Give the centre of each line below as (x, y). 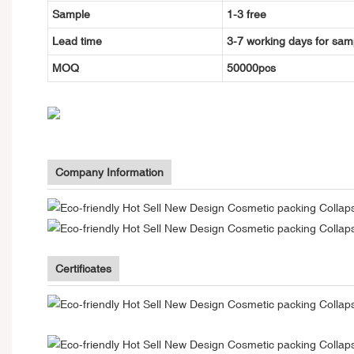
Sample (71, 14)
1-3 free (246, 14)
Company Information (109, 172)
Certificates (83, 268)
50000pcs (251, 68)
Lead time (77, 41)
